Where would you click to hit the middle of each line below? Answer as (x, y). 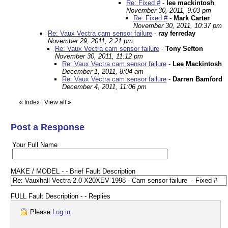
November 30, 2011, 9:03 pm (169, 10)
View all (55, 102)
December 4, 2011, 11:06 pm (104, 87)
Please (40, 212)
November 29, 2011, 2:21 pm (90, 41)
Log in (61, 212)
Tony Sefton (184, 49)
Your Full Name (35, 145)
